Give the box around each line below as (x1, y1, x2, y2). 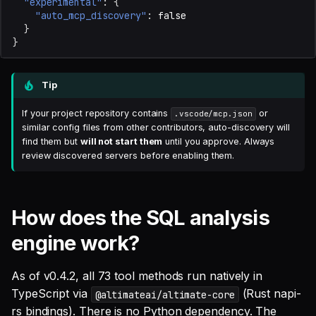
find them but (22, 136, 80, 147)
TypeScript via (11, 286, 91, 301)
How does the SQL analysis (11, 205, 269, 231)
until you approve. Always (162, 136, 275, 147)
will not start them (80, 136, 163, 147)
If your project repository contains (22, 108, 171, 119)
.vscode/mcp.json (174, 109, 253, 119)
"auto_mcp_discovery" (35, 9, 147, 23)
